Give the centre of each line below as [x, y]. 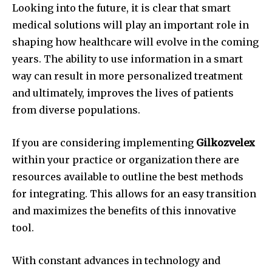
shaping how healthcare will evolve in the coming [135, 42]
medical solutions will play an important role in [131, 25]
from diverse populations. [76, 110]
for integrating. [50, 194]
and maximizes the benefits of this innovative [124, 211]
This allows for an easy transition [173, 194]
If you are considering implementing [104, 143]
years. [27, 59]
